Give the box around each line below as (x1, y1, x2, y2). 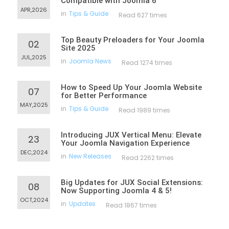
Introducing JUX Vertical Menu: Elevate (61, 130, 201, 140)
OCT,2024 (19, 196, 48, 204)
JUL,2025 (21, 53, 47, 61)
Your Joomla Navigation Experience (61, 139, 190, 148)
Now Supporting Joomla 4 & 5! (61, 186, 172, 195)
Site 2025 (61, 43, 96, 53)
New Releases (69, 152, 111, 161)
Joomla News (69, 57, 111, 65)
